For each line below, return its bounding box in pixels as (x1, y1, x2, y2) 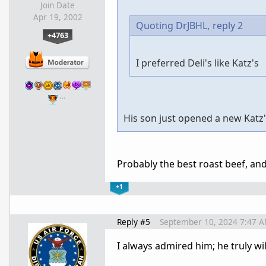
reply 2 (213, 18, 243, 32)
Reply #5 (117, 216, 150, 227)
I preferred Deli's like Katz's (136, 56, 259, 69)
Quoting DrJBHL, (136, 18, 210, 32)
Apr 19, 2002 (33, 11, 83, 23)
